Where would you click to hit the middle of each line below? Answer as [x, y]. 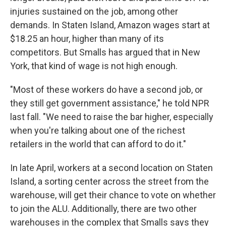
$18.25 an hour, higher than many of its [87, 39]
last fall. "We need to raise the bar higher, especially [112, 117]
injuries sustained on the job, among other [94, 11]
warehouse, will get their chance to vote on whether [113, 195]
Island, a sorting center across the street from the [109, 181]
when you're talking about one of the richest [98, 130]
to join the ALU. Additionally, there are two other [103, 209]
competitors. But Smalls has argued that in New [105, 52]
